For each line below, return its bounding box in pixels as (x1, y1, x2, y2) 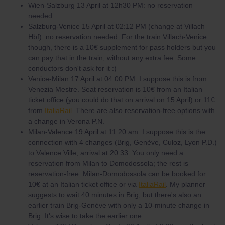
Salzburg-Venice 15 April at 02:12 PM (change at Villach (28, 22, 205, 30)
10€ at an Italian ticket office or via (28, 180, 139, 188)
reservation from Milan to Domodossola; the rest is (28, 159, 188, 167)
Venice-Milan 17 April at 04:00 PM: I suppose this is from (28, 75, 207, 83)
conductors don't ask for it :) (28, 64, 117, 72)
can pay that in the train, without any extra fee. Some (28, 54, 196, 62)
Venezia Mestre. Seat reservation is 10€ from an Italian (28, 85, 202, 93)
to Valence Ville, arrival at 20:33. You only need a (28, 149, 183, 157)
